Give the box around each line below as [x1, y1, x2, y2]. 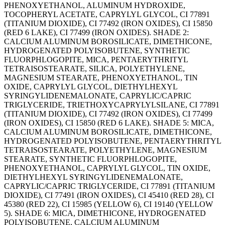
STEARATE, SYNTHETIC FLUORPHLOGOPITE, [4, 155, 177, 164]
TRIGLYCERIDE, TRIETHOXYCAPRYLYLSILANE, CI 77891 [4, 100, 219, 109]
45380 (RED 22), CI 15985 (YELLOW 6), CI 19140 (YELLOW [4, 200, 213, 209]
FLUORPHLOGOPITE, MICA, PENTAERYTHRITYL [4, 55, 188, 64]
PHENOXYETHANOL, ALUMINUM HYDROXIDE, [4, 1, 185, 10]
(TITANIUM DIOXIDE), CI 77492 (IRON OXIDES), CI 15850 [4, 19, 212, 28]
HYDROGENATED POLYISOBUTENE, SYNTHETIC [4, 46, 190, 55]
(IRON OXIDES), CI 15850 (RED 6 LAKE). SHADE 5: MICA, [4, 119, 214, 128]
